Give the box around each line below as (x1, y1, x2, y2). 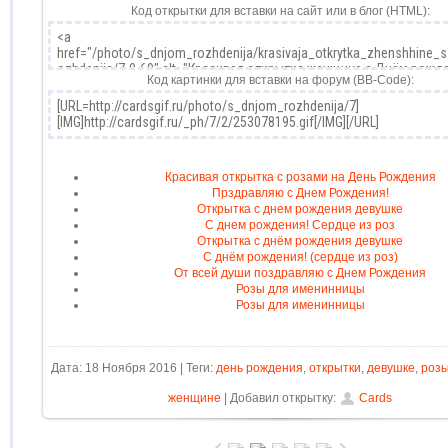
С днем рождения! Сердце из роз (205, 217, 396, 232)
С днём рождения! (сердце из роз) (202, 249, 398, 264)
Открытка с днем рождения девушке (197, 201, 404, 216)
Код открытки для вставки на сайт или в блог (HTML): (130, 3, 430, 18)
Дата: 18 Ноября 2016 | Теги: (50, 360, 216, 375)
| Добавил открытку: (221, 390, 337, 405)
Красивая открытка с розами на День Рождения (164, 169, 436, 184)
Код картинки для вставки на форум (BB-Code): (146, 72, 414, 87)
